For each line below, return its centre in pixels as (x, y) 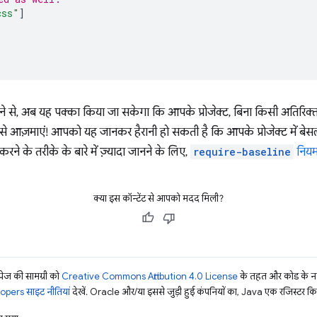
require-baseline (242, 152)
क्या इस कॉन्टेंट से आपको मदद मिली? (158, 198)
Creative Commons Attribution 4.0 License (150, 276)
